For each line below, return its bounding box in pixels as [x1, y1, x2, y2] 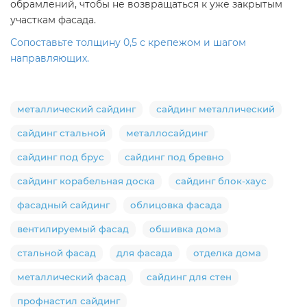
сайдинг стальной [17, 127, 106, 138]
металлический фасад [17, 271, 126, 282]
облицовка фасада [130, 199, 222, 210]
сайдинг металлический [156, 103, 275, 114]
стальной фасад [17, 247, 96, 258]
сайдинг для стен [147, 271, 232, 282]
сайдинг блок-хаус [175, 175, 267, 186]
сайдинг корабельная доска [17, 175, 155, 186]
